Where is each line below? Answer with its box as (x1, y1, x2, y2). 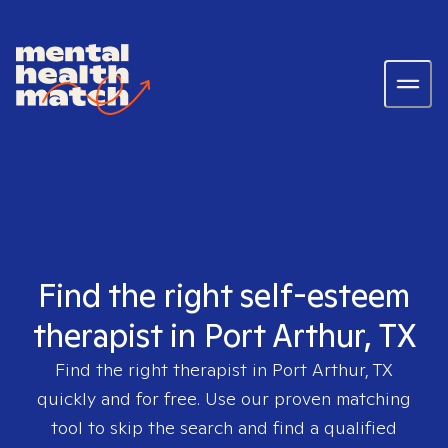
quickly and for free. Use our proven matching (37, 387, 411, 410)
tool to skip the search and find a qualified (51, 416, 397, 439)
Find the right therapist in (55, 358, 272, 381)
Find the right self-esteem (38, 274, 410, 316)
